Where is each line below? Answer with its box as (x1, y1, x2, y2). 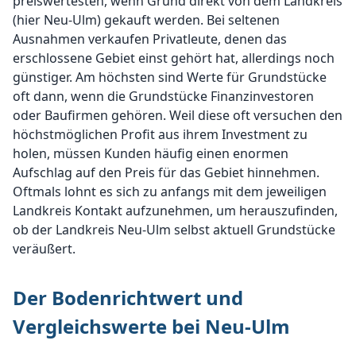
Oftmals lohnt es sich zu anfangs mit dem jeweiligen (13, 183, 327, 200)
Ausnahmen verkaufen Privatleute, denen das (13, 30, 287, 48)
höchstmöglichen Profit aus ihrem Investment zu (13, 126, 308, 143)
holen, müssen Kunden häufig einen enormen (13, 145, 288, 162)
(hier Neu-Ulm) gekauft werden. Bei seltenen (13, 11, 280, 29)
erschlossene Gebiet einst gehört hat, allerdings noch (13, 49, 335, 67)
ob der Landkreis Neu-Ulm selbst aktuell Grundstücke (13, 221, 335, 238)
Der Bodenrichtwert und (13, 284, 243, 311)
